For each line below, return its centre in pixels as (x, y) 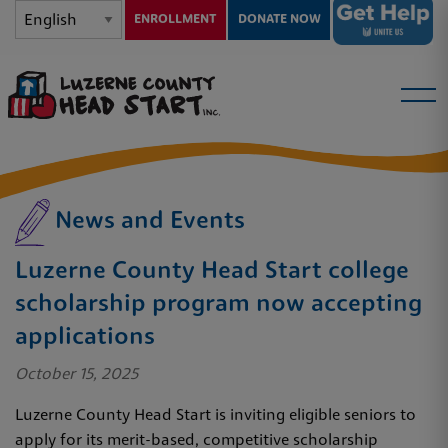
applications (85, 337)
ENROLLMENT (175, 20)
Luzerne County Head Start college (212, 271)
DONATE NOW (279, 20)
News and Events (150, 221)
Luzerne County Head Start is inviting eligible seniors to (215, 415)
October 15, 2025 (76, 374)
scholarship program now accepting (218, 304)
